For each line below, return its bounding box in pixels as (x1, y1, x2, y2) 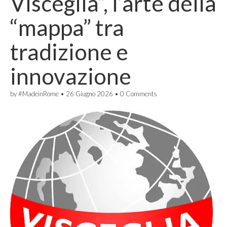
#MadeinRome (18, 90, 59, 98)
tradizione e (10, 39, 128, 65)
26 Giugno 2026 (66, 90, 113, 98)
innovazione (10, 63, 131, 89)
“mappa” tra (10, 14, 124, 41)
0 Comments (120, 90, 157, 98)
